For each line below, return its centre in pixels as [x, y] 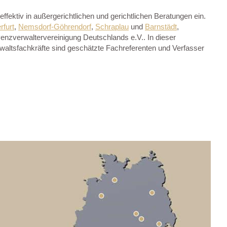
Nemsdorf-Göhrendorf [55, 26]
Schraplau [112, 26]
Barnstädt [161, 26]
